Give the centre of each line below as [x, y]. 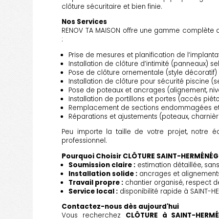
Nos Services [85, 22]
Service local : [93, 191]
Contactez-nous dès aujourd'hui [120, 207]
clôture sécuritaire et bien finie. [112, 7]
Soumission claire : [102, 165]
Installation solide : [103, 174]
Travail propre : [96, 182]
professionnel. [85, 141]
